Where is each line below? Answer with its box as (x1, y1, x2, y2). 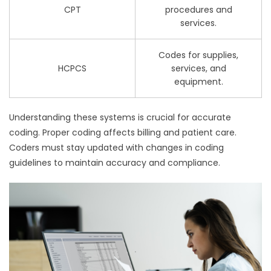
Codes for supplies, (158, 49, 238, 62)
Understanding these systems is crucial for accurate (9, 111, 231, 124)
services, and (171, 62, 226, 75)
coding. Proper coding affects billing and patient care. (9, 126, 237, 139)
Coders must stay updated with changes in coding (9, 142, 224, 154)
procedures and (165, 4, 232, 16)
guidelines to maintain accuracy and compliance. (9, 157, 220, 169)
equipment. (174, 76, 223, 88)
